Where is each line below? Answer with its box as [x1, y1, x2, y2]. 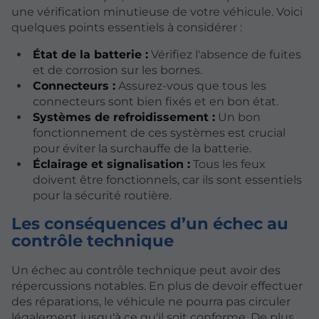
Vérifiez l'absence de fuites [147, 48, 301, 62]
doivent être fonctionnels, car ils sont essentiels [32, 173, 302, 187]
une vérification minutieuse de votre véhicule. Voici [11, 5, 303, 19]
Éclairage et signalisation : [32, 157, 190, 172]
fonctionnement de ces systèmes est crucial [32, 126, 286, 140]
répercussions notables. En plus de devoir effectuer [11, 279, 303, 293]
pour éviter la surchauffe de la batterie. [32, 142, 251, 156]
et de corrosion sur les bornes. [32, 63, 202, 78]
